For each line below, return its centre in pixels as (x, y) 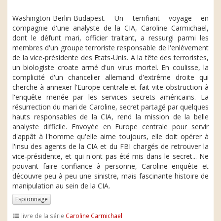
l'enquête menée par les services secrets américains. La (110, 97)
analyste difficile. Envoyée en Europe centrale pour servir (110, 127)
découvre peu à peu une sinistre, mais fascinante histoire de (110, 176)
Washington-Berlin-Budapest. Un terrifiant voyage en (110, 18)
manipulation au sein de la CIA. (61, 186)
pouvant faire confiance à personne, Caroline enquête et (110, 166)
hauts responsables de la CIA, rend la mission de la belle (110, 117)
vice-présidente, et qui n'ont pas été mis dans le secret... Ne (110, 156)
